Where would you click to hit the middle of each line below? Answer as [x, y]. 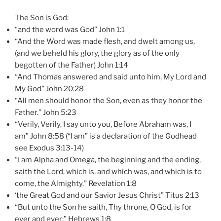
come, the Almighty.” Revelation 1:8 [76, 183]
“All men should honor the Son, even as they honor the [109, 100]
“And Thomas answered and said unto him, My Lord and [110, 77]
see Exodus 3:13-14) [49, 148]
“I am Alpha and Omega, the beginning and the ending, [108, 160]
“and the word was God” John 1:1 [70, 29]
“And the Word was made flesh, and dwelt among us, [105, 41]
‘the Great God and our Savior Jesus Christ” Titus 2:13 [107, 195]
